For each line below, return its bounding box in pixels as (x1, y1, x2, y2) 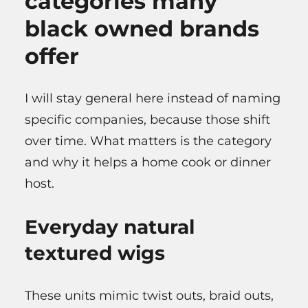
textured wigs (25, 241, 165, 265)
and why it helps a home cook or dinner (25, 155, 271, 170)
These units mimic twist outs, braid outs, (25, 288, 274, 304)
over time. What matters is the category (25, 133, 272, 149)
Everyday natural (25, 215, 195, 239)
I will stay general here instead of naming (25, 91, 280, 107)
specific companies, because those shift (25, 112, 270, 128)
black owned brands (25, 14, 259, 42)
